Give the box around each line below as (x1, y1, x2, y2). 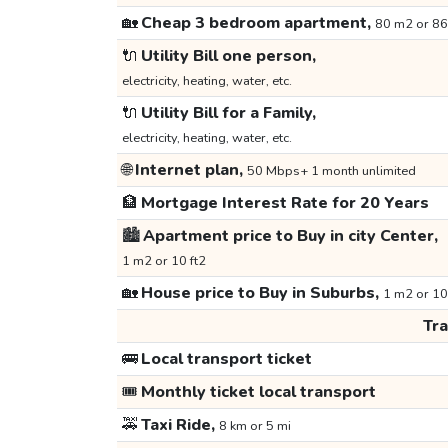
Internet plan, (131, 159, 247, 182)
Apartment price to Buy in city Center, (139, 225, 438, 248)
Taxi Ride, (137, 414, 219, 437)
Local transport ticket (137, 348, 312, 371)
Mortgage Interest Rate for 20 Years (137, 192, 429, 215)
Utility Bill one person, (137, 45, 316, 68)
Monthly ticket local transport (137, 381, 376, 404)
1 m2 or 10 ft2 (121, 252, 206, 271)
